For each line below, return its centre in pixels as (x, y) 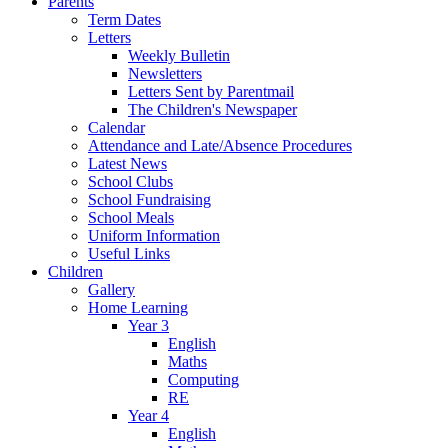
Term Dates (124, 20)
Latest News (127, 164)
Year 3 (148, 326)
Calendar (116, 128)
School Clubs (130, 182)
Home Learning (138, 308)
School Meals (131, 218)
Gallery (111, 290)
